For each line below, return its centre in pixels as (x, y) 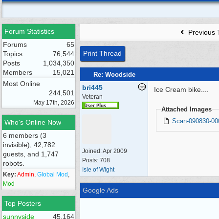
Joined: (92, 151)
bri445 (92, 88)
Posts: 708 (96, 160)
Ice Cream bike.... (181, 89)
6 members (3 (25, 135)
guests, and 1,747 (31, 154)
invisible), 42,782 (29, 145)
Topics (13, 54)
